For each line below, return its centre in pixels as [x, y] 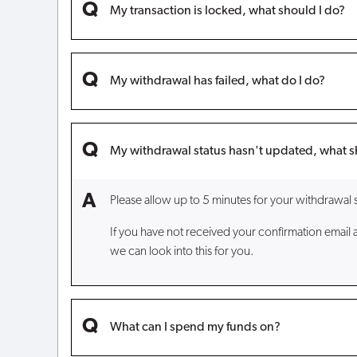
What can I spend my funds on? [195, 328]
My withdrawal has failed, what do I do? [218, 82]
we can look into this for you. [182, 251]
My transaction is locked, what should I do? [228, 12]
